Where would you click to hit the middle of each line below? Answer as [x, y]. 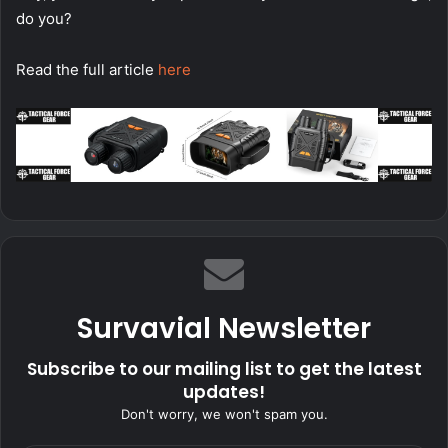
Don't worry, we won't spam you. [224, 413]
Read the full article [87, 69]
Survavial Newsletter [224, 328]
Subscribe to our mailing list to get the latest [224, 368]
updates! [224, 391]
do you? [44, 18]
